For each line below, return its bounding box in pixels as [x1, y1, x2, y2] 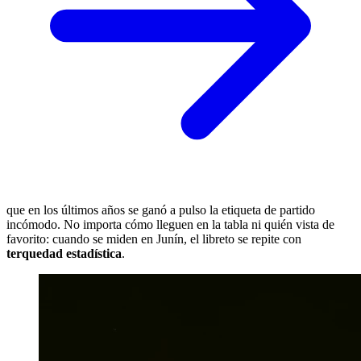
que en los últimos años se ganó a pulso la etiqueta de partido [6, 202, 315, 217]
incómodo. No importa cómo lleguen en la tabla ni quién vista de [6, 217, 334, 231]
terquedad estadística [6, 246, 122, 260]
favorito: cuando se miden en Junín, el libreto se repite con [6, 231, 301, 246]
